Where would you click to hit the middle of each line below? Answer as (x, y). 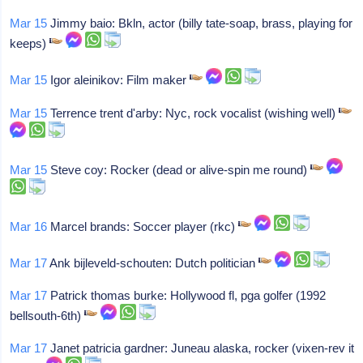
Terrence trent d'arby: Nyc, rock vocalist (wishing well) (193, 113)
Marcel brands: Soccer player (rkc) (143, 226)
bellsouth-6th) (47, 316)
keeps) (30, 43)
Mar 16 (29, 226)
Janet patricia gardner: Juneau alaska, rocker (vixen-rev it (201, 348)
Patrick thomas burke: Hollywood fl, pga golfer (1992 (187, 295)
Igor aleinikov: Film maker (119, 80)
